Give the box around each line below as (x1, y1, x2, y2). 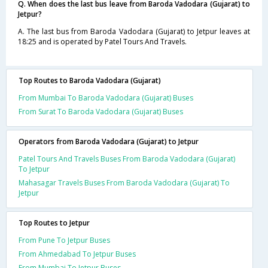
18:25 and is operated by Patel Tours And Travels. (18, 36, 187, 47)
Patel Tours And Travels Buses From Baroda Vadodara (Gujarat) (19, 153, 235, 164)
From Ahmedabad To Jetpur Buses (19, 248, 136, 259)
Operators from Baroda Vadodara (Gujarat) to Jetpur (19, 136, 199, 147)
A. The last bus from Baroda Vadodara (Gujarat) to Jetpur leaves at (18, 26, 250, 36)
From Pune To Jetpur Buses (19, 234, 110, 245)
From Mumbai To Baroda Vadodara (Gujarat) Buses (19, 92, 193, 103)
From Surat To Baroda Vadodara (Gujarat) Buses (19, 106, 183, 117)
